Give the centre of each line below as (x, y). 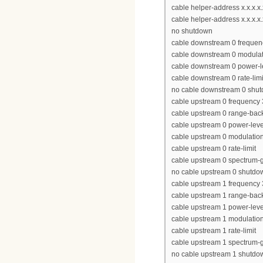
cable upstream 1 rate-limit (214, 231)
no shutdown (192, 31)
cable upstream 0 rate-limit (214, 149)
